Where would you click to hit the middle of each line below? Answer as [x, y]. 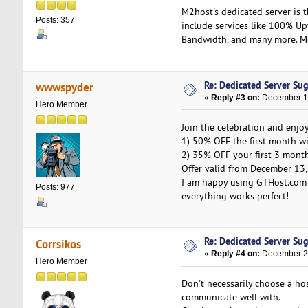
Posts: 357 [55, 20]
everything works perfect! [235, 196]
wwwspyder [65, 87]
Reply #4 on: [236, 254]
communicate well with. [231, 297]
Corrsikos [59, 243]
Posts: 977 [55, 187]
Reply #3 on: [236, 97]
